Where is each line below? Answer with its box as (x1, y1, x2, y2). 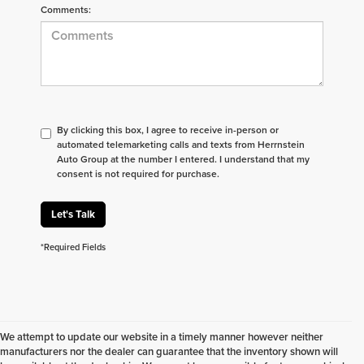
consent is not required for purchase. (57, 166, 219, 180)
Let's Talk (51, 206, 95, 222)
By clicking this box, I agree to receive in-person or (57, 122, 279, 136)
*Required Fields (41, 240, 106, 253)
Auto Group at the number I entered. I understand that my (57, 151, 310, 166)
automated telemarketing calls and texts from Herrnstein (57, 136, 305, 151)
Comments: (41, 2, 91, 16)
